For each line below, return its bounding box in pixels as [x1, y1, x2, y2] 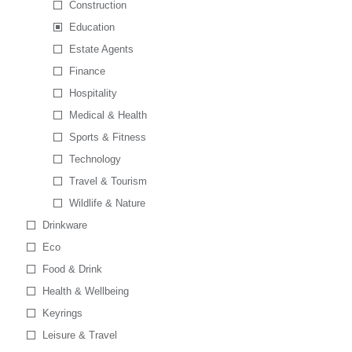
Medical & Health [68, 109, 147, 121]
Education [68, 21, 115, 33]
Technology [68, 153, 121, 165]
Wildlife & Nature [68, 197, 145, 209]
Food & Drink [42, 263, 102, 275]
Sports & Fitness [68, 131, 146, 143]
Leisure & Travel [42, 329, 117, 341]
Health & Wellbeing [42, 285, 129, 297]
